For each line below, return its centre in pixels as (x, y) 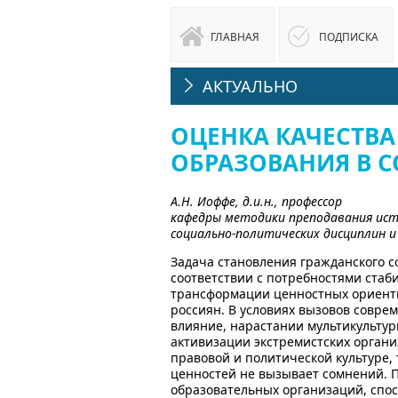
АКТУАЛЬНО (250, 86)
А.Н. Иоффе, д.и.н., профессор (256, 201)
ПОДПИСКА (349, 37)
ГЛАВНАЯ (235, 37)
